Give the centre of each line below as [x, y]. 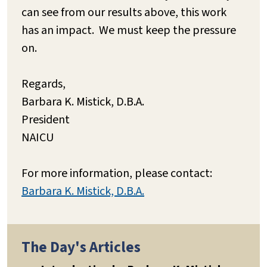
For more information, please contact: [117, 173]
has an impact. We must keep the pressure [129, 30]
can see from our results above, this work [124, 12]
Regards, [44, 84]
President [46, 119]
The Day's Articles [81, 247]
